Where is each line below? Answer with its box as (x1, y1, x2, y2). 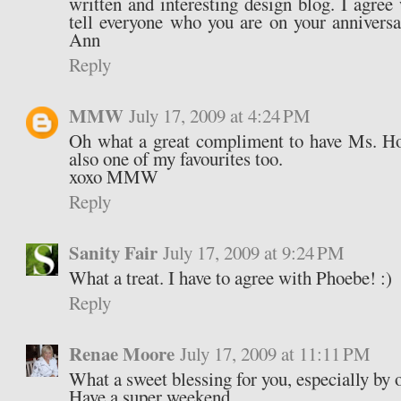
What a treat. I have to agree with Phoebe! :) (69, 265, 393, 291)
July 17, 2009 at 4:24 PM (129, 103, 311, 129)
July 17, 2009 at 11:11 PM (180, 341, 371, 367)
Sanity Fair (69, 239, 158, 267)
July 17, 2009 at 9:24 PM (163, 240, 346, 266)
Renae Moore (69, 340, 175, 368)
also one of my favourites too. (69, 146, 284, 172)
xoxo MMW (69, 164, 159, 190)
